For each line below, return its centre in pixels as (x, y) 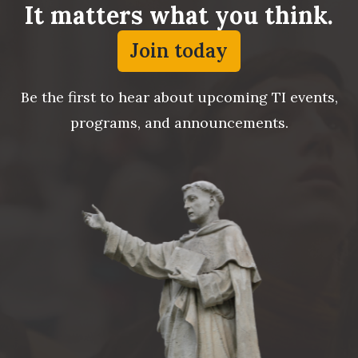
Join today (179, 50)
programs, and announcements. (179, 122)
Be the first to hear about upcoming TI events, (179, 97)
